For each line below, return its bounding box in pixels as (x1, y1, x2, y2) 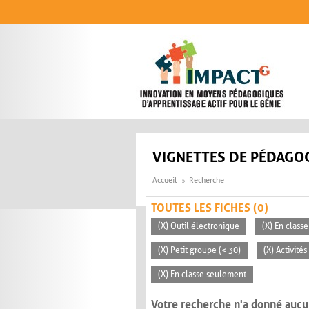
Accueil (152, 176, 177, 186)
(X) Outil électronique (158, 221, 239, 232)
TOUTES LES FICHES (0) (151, 201, 268, 215)
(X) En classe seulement (158, 270, 246, 280)
